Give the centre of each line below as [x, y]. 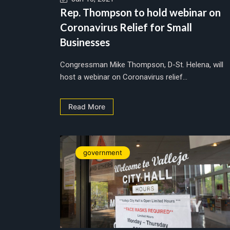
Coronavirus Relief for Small [126, 27]
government [103, 152]
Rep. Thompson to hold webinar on [140, 12]
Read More [87, 106]
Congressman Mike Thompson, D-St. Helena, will [142, 64]
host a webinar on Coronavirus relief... [124, 77]
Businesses [85, 42]
